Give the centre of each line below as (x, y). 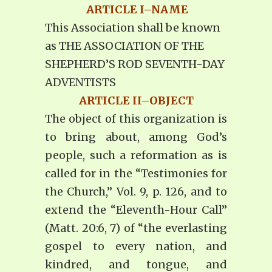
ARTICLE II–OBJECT (136, 101)
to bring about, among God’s (136, 137)
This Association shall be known (133, 28)
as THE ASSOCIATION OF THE (124, 46)
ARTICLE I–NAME (137, 10)
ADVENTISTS (80, 83)
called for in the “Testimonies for (136, 174)
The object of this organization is (136, 119)
